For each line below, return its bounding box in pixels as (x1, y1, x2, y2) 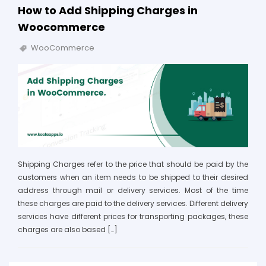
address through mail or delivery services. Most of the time (18, 185, 248, 195)
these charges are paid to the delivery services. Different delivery (18, 198, 248, 208)
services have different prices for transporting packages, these (18, 211, 248, 221)
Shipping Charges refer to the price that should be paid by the (18, 159, 248, 169)
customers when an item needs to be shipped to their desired (18, 172, 248, 182)
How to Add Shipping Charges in (18, 2, 198, 18)
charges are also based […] (18, 224, 118, 235)
